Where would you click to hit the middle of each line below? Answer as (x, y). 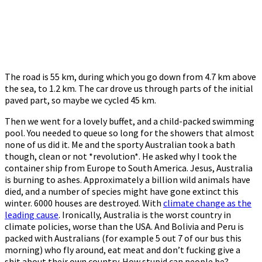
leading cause (32, 214)
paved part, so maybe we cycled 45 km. (80, 100)
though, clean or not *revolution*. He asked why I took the (121, 156)
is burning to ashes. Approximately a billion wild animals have (127, 179)
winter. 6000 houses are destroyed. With (84, 203)
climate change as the (207, 203)
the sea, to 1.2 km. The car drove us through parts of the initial (129, 88)
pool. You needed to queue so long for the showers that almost (130, 132)
